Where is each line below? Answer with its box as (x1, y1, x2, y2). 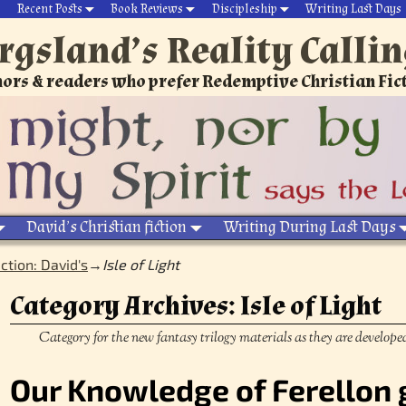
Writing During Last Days (223, 217, 396, 238)
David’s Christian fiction (26, 217, 187, 238)
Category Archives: (10, 287, 241, 324)
